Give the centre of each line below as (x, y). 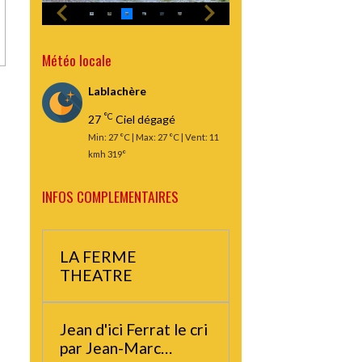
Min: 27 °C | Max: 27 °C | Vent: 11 (154, 137)
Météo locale (77, 60)
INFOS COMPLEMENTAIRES (111, 197)
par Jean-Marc (111, 348)
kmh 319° (107, 154)
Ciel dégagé (145, 120)
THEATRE (97, 276)
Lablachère (118, 91)
